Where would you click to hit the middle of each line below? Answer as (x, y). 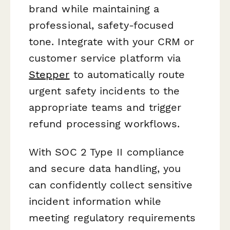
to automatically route (127, 75)
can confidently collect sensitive (111, 185)
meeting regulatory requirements (112, 218)
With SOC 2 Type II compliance (107, 152)
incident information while (95, 202)
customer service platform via (105, 58)
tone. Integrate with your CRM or (112, 42)
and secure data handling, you (105, 169)
